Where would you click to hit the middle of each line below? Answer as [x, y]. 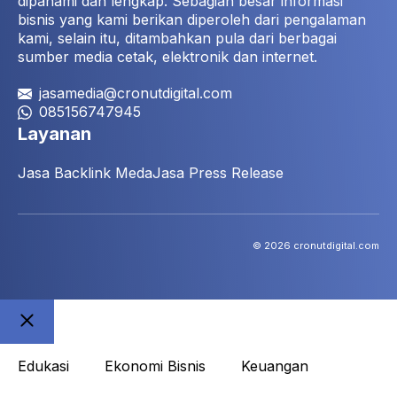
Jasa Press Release [218, 173]
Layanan [54, 134]
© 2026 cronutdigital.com [316, 245]
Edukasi [43, 366]
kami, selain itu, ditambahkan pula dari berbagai [177, 38]
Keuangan [275, 366]
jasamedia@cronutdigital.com [136, 93]
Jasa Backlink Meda [85, 173]
